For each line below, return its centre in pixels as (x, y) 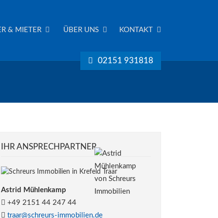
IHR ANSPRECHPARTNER (49, 147)
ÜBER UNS (82, 30)
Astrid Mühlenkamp (34, 190)
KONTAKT (137, 30)
